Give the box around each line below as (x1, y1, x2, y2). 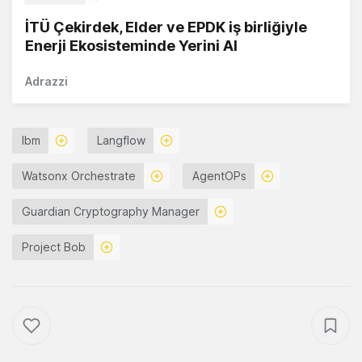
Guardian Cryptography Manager (22, 204, 200, 219)
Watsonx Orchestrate (22, 169, 136, 183)
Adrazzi (25, 74, 68, 89)
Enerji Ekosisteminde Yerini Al (25, 37, 238, 55)
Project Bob (22, 240, 86, 255)
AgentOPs (192, 169, 246, 183)
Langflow (97, 133, 145, 148)
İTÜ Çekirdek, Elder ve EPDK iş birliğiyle (25, 19, 307, 36)
